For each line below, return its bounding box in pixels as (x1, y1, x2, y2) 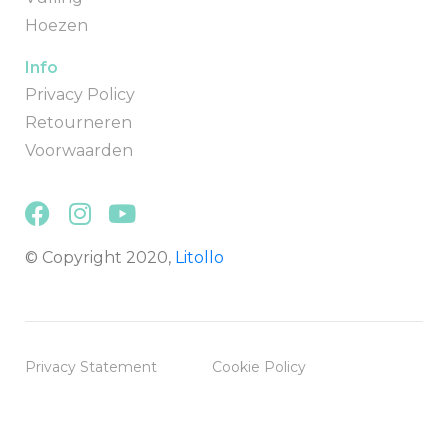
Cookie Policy (212, 358, 307, 376)
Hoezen (25, 16, 88, 35)
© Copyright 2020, (25, 248, 175, 267)
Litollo (175, 248, 224, 267)
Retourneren (25, 113, 132, 132)
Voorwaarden (25, 141, 133, 160)
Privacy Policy (25, 85, 135, 104)
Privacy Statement (25, 358, 157, 376)
